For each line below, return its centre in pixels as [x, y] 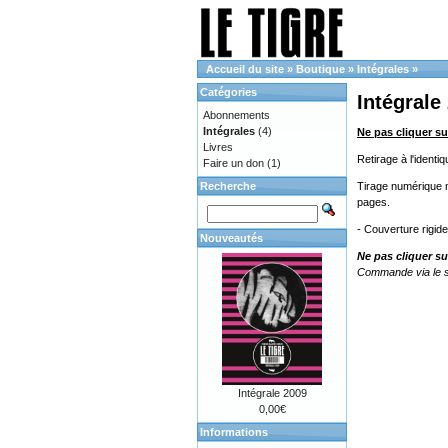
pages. [373, 202]
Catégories [228, 92]
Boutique [320, 69]
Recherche [228, 186]
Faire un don [233, 163]
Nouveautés [231, 238]
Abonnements [236, 115]
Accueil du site [245, 69]
